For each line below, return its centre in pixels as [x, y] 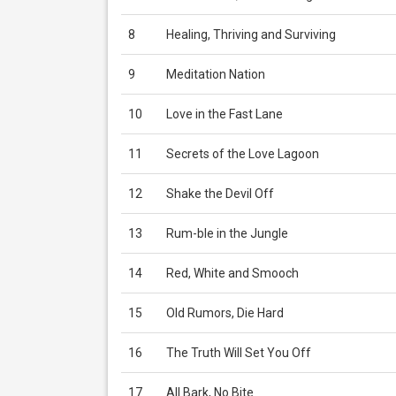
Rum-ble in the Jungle [227, 233]
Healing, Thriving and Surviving [251, 34]
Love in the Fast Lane [225, 114]
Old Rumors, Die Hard [225, 313]
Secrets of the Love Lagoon [243, 154]
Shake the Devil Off [220, 194]
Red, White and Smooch [232, 273]
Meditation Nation [216, 74]
